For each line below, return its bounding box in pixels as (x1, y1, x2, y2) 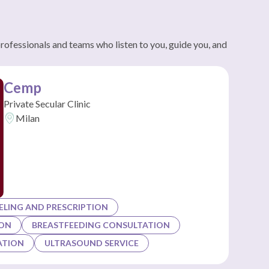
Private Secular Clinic (4, 98, 91, 109)
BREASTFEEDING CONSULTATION (32, 220, 170, 230)
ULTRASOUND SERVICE (44, 238, 139, 248)
